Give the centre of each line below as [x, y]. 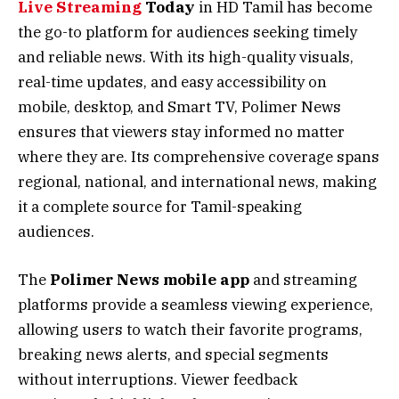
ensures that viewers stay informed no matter [181, 131]
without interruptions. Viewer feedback [158, 379]
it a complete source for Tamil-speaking [160, 206]
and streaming [303, 279]
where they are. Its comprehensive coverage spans [199, 156]
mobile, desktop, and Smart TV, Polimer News [179, 106]
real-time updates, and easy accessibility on [172, 81]
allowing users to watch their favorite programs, [190, 329]
